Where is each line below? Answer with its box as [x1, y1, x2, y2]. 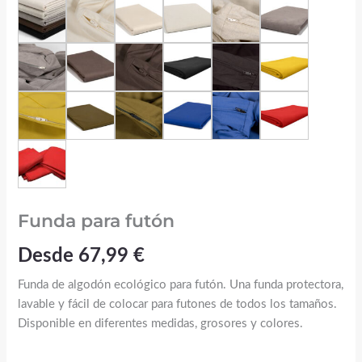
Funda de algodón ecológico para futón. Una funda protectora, [17, 279, 343, 292]
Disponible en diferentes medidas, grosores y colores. [17, 318, 303, 330]
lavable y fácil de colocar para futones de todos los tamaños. [17, 298, 337, 311]
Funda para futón [17, 210, 175, 233]
